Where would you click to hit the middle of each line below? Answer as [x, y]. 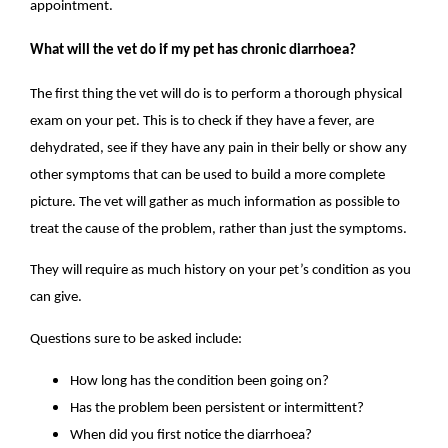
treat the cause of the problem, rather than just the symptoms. [219, 229]
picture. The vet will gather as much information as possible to [215, 202]
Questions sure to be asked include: [136, 339]
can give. [56, 298]
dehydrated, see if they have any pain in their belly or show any [219, 148]
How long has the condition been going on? [200, 381]
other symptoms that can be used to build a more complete [208, 175]
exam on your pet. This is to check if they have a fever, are [202, 121]
